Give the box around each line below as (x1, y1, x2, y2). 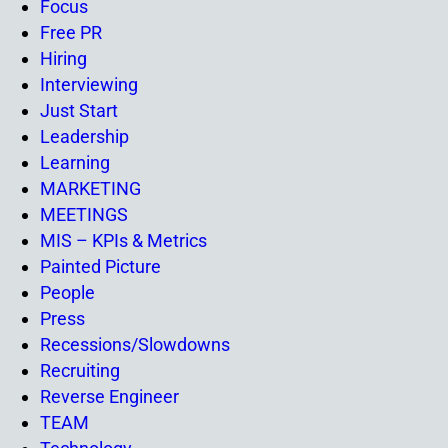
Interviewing (40, 74, 138, 95)
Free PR (40, 22, 102, 43)
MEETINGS (40, 204, 128, 225)
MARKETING (40, 178, 141, 199)
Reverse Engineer (40, 386, 179, 407)
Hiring (40, 48, 87, 69)
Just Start (40, 100, 118, 121)
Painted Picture (40, 256, 161, 277)
